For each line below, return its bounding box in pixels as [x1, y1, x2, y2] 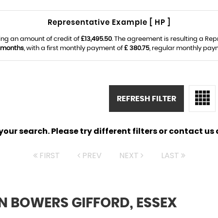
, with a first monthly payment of [23, 45, 124, 52]
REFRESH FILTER [117, 94, 176, 103]
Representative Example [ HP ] [47, 19, 171, 26]
